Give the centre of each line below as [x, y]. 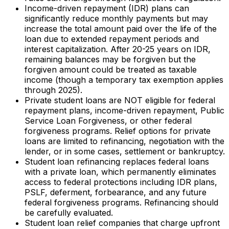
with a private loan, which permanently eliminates [120, 172]
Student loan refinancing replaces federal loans [117, 162]
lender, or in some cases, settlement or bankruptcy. [125, 152]
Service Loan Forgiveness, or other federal [108, 121]
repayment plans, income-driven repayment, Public [124, 111]
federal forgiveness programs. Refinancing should [121, 203]
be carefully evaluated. [69, 213]
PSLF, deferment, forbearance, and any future [116, 192]
